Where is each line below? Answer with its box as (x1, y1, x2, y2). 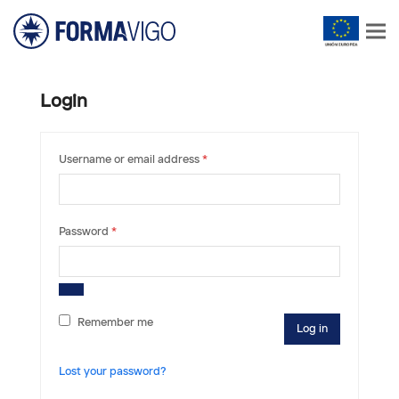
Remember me (77, 317, 153, 329)
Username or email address (58, 154, 202, 166)
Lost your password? (58, 365, 167, 378)
